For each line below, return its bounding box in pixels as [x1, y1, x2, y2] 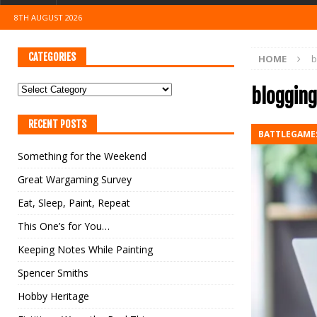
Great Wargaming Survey [18, 173, 132, 186]
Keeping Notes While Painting [18, 243, 153, 256]
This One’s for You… [18, 219, 110, 233]
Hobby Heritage [18, 289, 89, 303]
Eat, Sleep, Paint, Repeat [18, 196, 130, 209]
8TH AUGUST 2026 [14, 12, 82, 23]
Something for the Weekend [18, 149, 146, 163]
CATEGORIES [28, 51, 76, 63]
